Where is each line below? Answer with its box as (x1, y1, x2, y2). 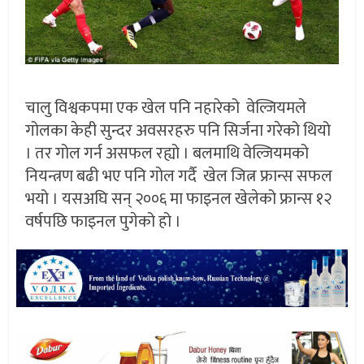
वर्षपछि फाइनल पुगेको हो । (25, 207, 182, 236)
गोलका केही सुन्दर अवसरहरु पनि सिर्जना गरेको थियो (25, 116, 331, 145)
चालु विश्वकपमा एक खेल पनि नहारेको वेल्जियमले (25, 93, 307, 122)
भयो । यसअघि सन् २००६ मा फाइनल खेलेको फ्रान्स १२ (25, 184, 332, 213)
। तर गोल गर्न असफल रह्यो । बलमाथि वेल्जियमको (25, 139, 310, 167)
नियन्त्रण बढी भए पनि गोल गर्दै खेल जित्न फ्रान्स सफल (25, 162, 333, 190)
